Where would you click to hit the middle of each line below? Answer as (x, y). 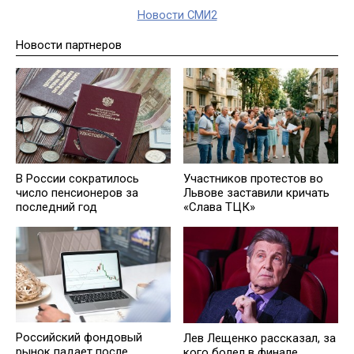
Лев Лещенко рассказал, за (260, 338)
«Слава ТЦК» (219, 207)
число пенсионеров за (77, 193)
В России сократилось (77, 179)
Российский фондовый (79, 338)
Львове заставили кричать (256, 193)
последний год (56, 207)
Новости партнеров (69, 45)
